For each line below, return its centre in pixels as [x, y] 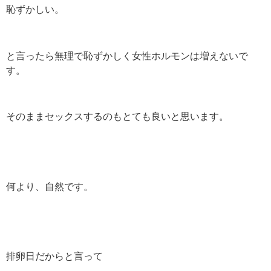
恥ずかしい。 [35, 9]
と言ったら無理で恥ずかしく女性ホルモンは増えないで [127, 55]
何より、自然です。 [50, 186]
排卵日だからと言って [54, 256]
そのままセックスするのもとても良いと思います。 [117, 116]
